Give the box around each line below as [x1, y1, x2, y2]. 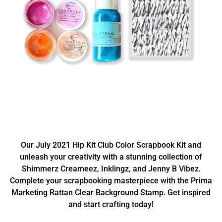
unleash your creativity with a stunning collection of [20, 152, 202, 162]
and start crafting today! [68, 200, 154, 209]
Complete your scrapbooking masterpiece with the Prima [10, 176, 212, 185]
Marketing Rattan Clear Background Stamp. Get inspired [11, 188, 211, 197]
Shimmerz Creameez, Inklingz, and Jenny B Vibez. [21, 164, 201, 173]
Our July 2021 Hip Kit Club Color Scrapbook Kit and [21, 140, 201, 150]
